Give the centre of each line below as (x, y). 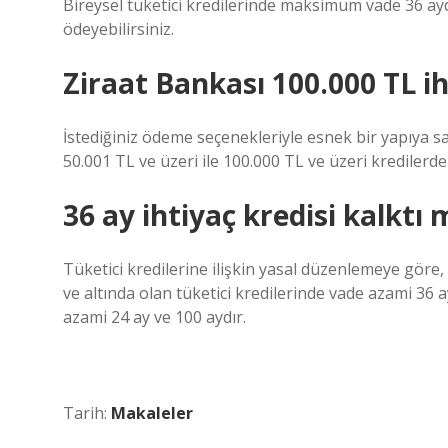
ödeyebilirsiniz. (118, 29)
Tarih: (87, 413)
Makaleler (152, 413)
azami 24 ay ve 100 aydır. (154, 317)
